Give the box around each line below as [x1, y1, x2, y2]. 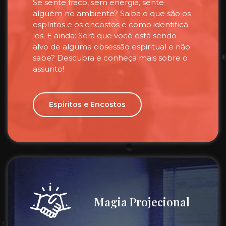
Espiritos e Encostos [49, 100, 126, 109]
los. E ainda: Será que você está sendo [33, 31, 177, 40]
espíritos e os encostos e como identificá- [33, 20, 191, 29]
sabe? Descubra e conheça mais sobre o [33, 53, 188, 63]
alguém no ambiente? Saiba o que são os [33, 9, 191, 18]
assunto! [33, 64, 64, 74]
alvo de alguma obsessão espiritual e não [33, 42, 190, 51]
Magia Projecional [94, 194, 190, 209]
